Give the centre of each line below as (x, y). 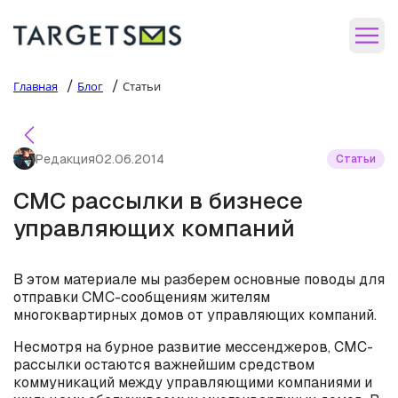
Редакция (65, 159)
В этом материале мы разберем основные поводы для (199, 279)
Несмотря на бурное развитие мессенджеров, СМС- (193, 347)
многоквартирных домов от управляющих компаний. (195, 315)
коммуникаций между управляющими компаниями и (193, 382)
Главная (36, 86)
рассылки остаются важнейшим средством (164, 365)
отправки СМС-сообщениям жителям (142, 297)
